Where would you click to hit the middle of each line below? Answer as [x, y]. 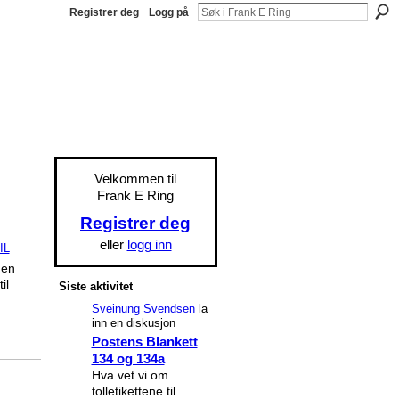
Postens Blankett [144, 342]
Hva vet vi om [130, 375]
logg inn [149, 244]
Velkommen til [135, 179]
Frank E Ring [135, 196]
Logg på [169, 12]
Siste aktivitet [95, 286]
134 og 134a [128, 359]
